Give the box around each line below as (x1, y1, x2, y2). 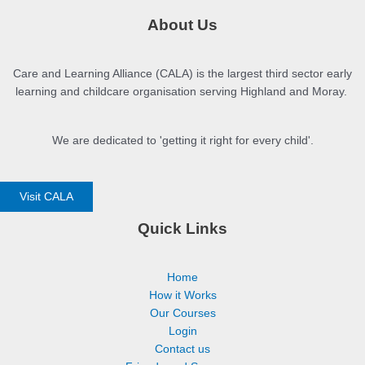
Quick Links (138, 219, 227, 237)
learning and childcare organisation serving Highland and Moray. (15, 85, 350, 98)
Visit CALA (20, 190, 73, 203)
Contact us (155, 342, 210, 355)
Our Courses (149, 306, 216, 319)
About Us (147, 15, 218, 33)
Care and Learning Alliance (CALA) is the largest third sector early (13, 67, 352, 80)
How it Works (148, 288, 217, 301)
